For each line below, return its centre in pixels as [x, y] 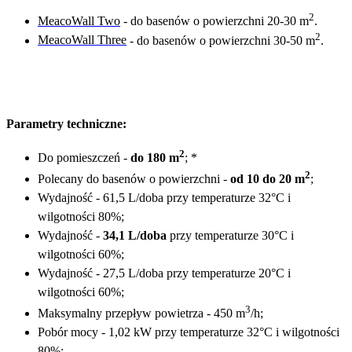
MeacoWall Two [79, 21]
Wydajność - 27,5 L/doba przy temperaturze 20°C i [164, 273]
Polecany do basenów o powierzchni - [134, 179]
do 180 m [155, 157]
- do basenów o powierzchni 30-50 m [221, 40]
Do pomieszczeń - [84, 157]
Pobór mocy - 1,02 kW [96, 332]
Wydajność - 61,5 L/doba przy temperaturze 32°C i [164, 198]
